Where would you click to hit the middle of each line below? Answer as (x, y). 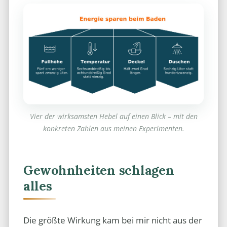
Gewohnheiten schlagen (99, 170)
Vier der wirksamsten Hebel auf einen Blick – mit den (113, 116)
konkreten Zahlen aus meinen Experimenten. (113, 128)
